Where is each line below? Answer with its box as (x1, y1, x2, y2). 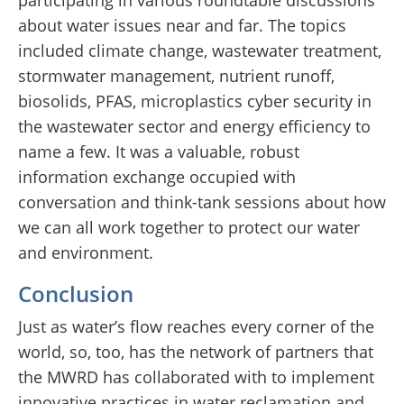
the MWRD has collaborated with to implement (18, 366, 374, 389)
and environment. (18, 242, 153, 264)
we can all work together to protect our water (18, 216, 360, 239)
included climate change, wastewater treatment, (18, 40, 381, 62)
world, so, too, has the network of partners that (18, 341, 373, 363)
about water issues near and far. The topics (18, 14, 346, 37)
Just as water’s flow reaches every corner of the (18, 316, 374, 338)
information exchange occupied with (18, 166, 296, 188)
